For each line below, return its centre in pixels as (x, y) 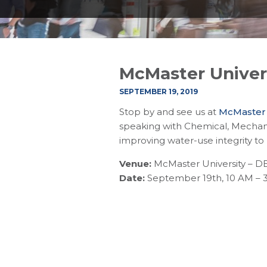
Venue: (135, 164)
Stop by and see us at (169, 112)
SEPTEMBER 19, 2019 (158, 91)
